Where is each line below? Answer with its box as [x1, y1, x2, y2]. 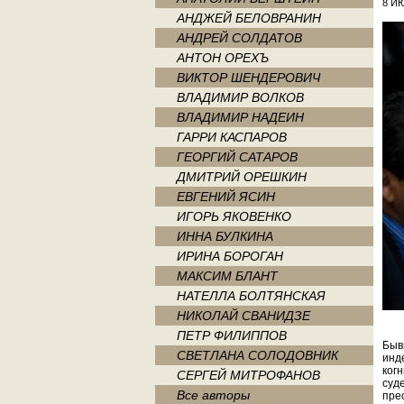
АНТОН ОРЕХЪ [177, 50, 269, 65]
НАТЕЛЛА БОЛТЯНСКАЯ [177, 289, 326, 303]
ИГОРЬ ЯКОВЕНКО [177, 209, 291, 224]
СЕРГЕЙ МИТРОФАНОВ [177, 368, 320, 382]
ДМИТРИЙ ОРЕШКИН [177, 170, 307, 184]
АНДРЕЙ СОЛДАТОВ [177, 31, 302, 45]
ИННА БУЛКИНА [177, 229, 273, 243]
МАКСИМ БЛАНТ [177, 269, 278, 283]
